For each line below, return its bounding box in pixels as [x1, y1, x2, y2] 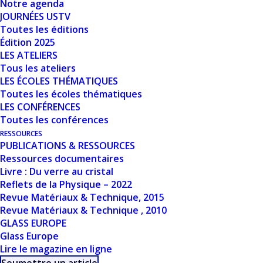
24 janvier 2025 [42, 181, 100, 193]
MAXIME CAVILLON [42, 156, 188, 171]
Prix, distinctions [126, 181, 188, 193]
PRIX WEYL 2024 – [42, 137, 173, 152]
